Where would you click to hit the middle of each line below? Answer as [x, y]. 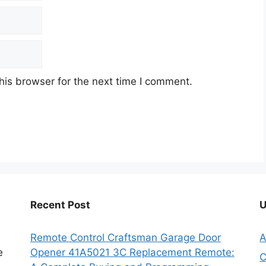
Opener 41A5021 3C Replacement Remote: [132, 252]
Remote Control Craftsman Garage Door [125, 237]
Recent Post [60, 205]
